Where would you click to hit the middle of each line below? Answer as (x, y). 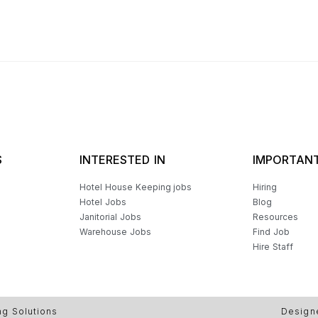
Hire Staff (273, 247)
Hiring (265, 187)
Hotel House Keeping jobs (136, 187)
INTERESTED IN (123, 160)
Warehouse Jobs (115, 232)
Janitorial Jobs (110, 217)
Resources (275, 217)
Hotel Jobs (103, 202)
